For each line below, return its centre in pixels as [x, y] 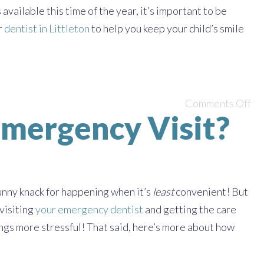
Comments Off [218, 103]
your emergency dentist [89, 209]
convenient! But [211, 192]
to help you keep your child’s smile [167, 28]
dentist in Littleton [47, 28]
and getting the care [190, 209]
